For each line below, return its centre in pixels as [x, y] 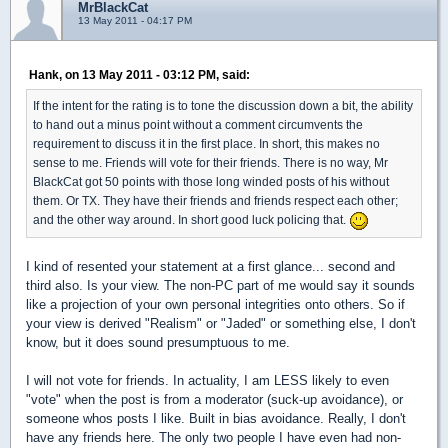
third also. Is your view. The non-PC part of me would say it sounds [220, 285]
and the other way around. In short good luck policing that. [191, 219]
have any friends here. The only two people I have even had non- [213, 437]
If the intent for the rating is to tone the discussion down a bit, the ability [223, 105]
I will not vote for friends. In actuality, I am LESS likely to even [207, 380]
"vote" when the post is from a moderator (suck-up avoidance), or [214, 399]
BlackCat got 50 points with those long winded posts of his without [211, 181]
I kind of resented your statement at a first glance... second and [210, 266]
